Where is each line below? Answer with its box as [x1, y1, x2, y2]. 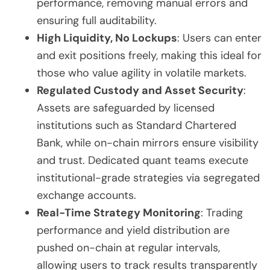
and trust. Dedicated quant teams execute [37, 152, 248, 168]
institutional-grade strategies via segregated [37, 170, 260, 185]
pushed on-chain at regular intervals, [37, 240, 220, 255]
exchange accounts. [37, 187, 136, 202]
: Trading [201, 205, 243, 220]
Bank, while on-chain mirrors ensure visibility [37, 135, 259, 150]
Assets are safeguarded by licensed [37, 100, 215, 115]
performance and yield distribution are [37, 222, 230, 237]
